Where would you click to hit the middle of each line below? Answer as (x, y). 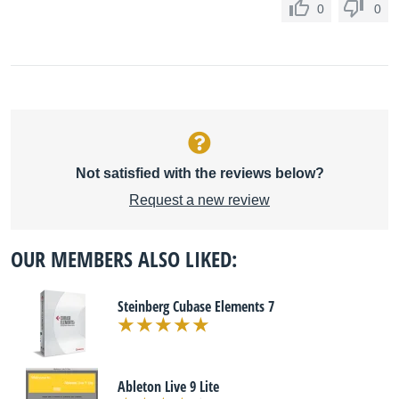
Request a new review (199, 200)
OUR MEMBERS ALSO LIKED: (124, 259)
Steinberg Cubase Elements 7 (196, 306)
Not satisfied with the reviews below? (199, 173)
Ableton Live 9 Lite (168, 387)
